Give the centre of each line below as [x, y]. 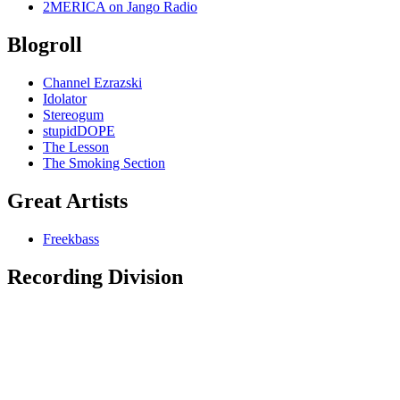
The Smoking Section [104, 163]
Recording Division [95, 276]
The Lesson [76, 147]
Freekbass [71, 238]
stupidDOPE [79, 131]
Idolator [65, 99]
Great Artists [67, 201]
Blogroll [45, 45]
